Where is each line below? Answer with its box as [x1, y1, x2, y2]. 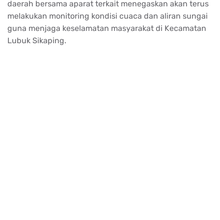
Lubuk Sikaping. [7, 35, 66, 45]
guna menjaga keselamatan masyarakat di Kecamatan [7, 23, 206, 33]
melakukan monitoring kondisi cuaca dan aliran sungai [7, 11, 208, 21]
